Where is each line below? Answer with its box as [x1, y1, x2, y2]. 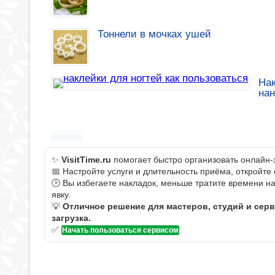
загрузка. [52, 212, 91, 223]
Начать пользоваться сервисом [62, 225, 179, 234]
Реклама [52, 133, 82, 142]
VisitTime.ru [61, 154, 111, 165]
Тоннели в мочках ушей [98, 28, 211, 40]
